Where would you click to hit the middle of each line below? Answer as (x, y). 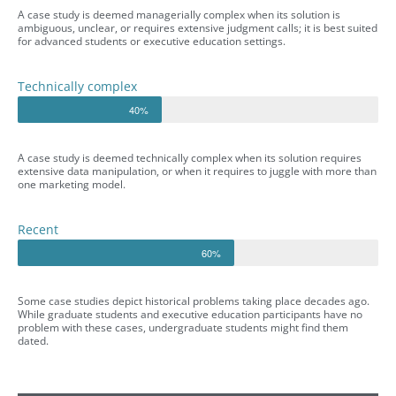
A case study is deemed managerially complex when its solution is (179, 14)
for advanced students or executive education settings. (152, 41)
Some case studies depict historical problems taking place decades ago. (194, 301)
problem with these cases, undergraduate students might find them (183, 327)
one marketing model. (72, 184)
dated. (33, 340)
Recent (38, 229)
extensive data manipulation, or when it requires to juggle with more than (197, 171)
